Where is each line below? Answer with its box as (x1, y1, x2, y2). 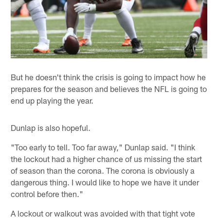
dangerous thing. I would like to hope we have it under (11, 177, 200, 187)
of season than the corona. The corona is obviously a (11, 165, 195, 175)
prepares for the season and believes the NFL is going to (11, 83, 207, 93)
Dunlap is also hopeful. (11, 122, 91, 132)
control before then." (11, 188, 84, 199)
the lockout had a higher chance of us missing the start (11, 153, 202, 163)
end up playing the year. (11, 95, 94, 105)
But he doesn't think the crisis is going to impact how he (11, 72, 206, 82)
